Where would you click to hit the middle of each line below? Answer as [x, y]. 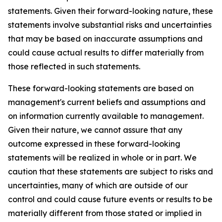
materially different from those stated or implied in [105, 213]
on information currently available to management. [106, 116]
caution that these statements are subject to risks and [111, 172]
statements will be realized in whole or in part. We [102, 158]
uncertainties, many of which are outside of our [98, 186]
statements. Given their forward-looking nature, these [111, 11]
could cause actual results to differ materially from [106, 53]
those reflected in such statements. [74, 67]
